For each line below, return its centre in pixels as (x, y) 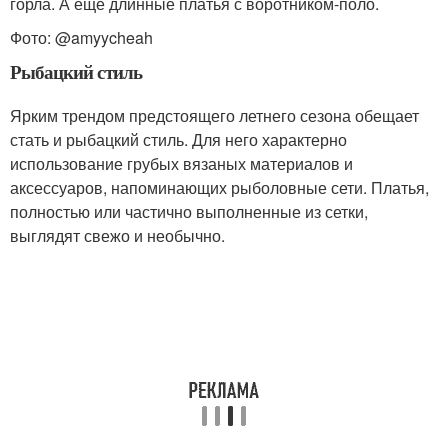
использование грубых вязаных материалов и (181, 164)
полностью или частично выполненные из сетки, (189, 212)
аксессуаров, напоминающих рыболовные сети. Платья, (219, 188)
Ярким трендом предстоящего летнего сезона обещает (214, 116)
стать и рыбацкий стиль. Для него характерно (178, 140)
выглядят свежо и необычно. (117, 236)
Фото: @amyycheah (81, 38)
